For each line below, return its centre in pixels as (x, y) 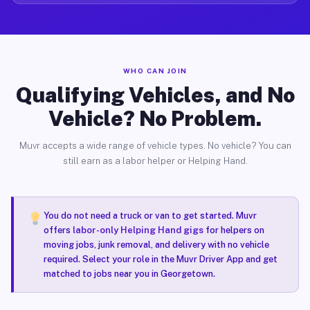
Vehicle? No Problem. (155, 118)
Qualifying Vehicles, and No (155, 95)
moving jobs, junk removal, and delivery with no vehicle (156, 245)
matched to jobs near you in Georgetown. (129, 274)
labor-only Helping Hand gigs (138, 230)
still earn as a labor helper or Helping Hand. (155, 161)
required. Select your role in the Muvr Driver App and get (160, 259)
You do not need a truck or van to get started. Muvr (150, 216)
